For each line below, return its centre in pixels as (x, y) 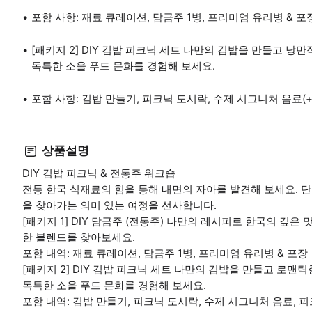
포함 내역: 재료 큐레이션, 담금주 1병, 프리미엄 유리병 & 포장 (165, 253)
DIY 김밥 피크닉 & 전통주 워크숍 (99, 173)
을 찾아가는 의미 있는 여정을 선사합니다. (119, 205)
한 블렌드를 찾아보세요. (79, 237)
